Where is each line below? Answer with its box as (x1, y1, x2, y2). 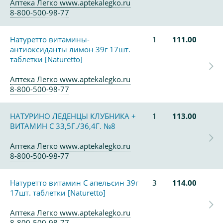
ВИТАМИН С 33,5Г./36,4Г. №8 (10, 121, 115, 131)
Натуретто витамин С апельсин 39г (10, 178, 138, 188)
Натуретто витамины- (10, 34, 90, 44)
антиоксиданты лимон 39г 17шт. (10, 44, 130, 54)
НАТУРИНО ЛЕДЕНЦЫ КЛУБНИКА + (10, 111, 136, 121)
